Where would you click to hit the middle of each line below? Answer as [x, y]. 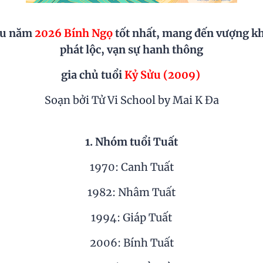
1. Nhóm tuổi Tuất [131, 142]
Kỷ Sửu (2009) [163, 75]
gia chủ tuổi [92, 75]
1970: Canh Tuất [131, 167]
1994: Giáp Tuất [131, 218]
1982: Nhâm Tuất [131, 193]
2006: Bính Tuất [131, 243]
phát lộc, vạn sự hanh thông [131, 50]
